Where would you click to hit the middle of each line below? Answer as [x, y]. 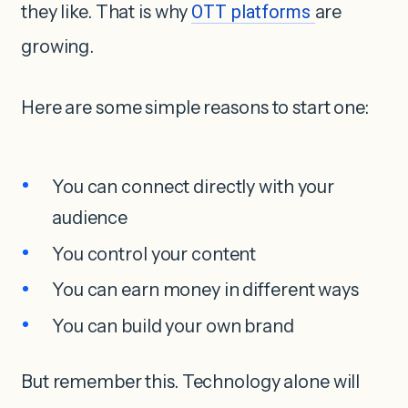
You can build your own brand [173, 326]
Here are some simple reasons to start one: [195, 108]
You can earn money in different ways [205, 290]
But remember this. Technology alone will [191, 382]
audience [90, 218]
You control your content [154, 254]
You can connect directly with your [194, 187]
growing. [58, 47]
